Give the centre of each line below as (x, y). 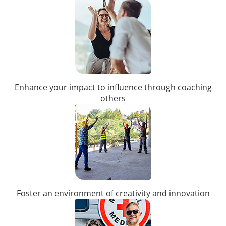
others (113, 98)
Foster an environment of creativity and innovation (113, 193)
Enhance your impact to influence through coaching (113, 87)
